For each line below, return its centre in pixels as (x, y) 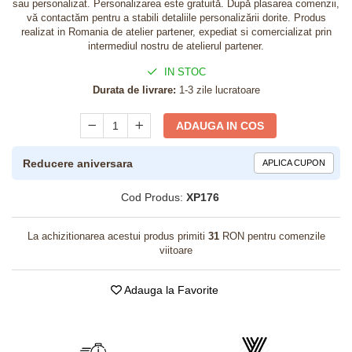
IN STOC (183, 72)
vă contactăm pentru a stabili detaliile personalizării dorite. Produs (176, 18)
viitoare (176, 250)
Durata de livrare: (134, 90)
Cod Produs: (152, 197)
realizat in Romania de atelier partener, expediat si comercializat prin (176, 32)
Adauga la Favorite (170, 290)
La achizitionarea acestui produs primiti (117, 236)
